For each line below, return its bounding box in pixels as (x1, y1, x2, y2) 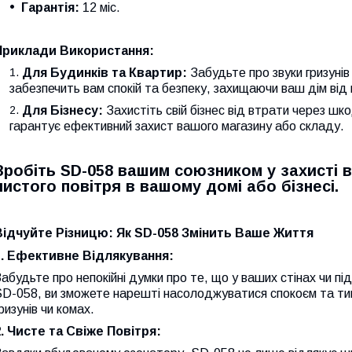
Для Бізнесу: (22, 103, 103, 117)
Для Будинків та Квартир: (22, 65, 187, 79)
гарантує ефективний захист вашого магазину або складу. (9, 119, 344, 133)
